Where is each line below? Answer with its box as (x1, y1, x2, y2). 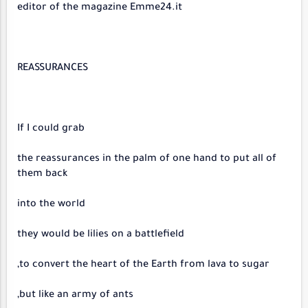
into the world (17, 199, 85, 210)
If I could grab (17, 123, 85, 135)
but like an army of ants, (19, 289, 133, 301)
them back (17, 168, 67, 180)
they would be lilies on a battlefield (17, 229, 184, 241)
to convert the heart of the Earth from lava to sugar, (19, 259, 269, 271)
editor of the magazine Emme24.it (17, 2, 182, 14)
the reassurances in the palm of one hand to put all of (17, 153, 276, 165)
